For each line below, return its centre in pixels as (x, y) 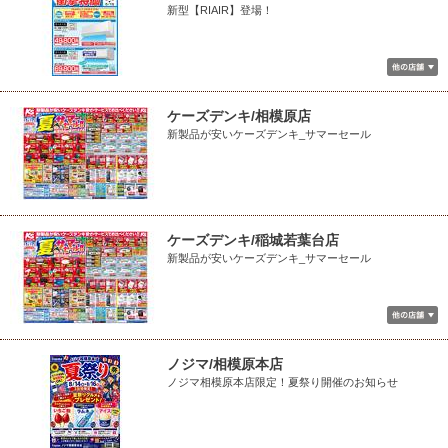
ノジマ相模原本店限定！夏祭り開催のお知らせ (282, 382)
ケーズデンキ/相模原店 (239, 116)
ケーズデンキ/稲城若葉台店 (253, 240)
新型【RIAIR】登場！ (220, 10)
